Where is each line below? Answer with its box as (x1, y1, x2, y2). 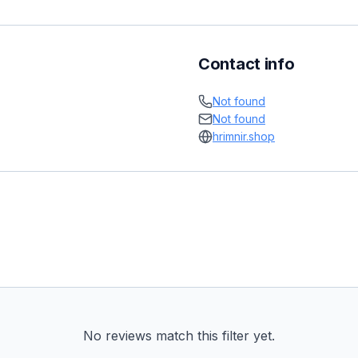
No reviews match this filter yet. (83, 328, 275, 344)
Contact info (198, 54, 295, 74)
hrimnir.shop (213, 129, 275, 143)
